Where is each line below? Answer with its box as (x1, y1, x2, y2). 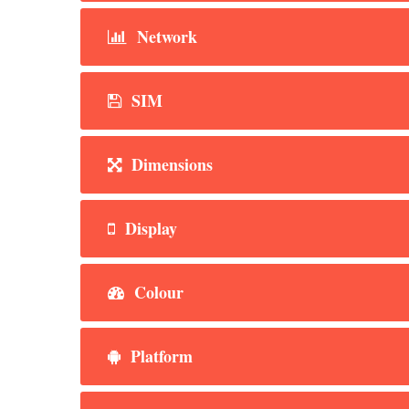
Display (121, 215, 177, 240)
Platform (126, 343, 193, 368)
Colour (130, 279, 184, 304)
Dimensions (127, 152, 213, 176)
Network (132, 24, 197, 48)
